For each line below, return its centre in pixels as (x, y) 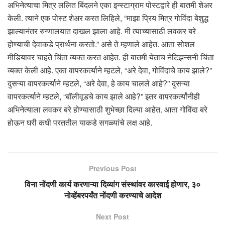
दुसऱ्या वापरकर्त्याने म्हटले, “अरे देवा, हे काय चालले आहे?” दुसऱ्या (99, 83)
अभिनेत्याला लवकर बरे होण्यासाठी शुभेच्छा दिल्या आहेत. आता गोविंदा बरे (107, 109)
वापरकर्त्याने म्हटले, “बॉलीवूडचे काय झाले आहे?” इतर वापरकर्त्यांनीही (104, 96)
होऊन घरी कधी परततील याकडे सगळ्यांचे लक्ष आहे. (80, 122)
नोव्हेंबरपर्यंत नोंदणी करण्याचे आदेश (113, 195)
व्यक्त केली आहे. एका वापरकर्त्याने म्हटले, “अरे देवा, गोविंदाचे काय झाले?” (110, 70)
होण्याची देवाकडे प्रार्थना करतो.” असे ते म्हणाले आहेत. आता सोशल (101, 44)
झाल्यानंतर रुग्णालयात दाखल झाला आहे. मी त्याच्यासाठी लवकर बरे (102, 31)
